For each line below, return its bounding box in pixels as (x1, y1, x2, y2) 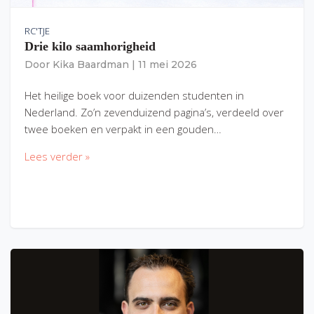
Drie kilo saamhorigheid (25, 39, 156, 54)
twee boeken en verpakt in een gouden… (25, 121, 221, 136)
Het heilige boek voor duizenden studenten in (25, 88, 244, 102)
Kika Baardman (53, 58, 129, 71)
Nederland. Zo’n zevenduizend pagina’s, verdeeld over (25, 104, 284, 119)
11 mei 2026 (138, 58, 197, 71)
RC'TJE (25, 25, 50, 38)
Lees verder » (25, 149, 90, 163)
